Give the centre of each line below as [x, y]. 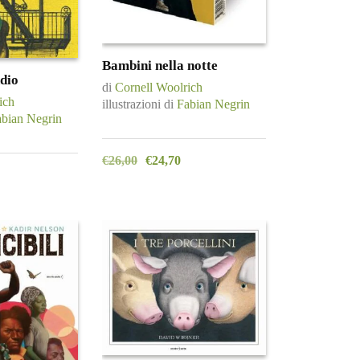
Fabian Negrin [213, 104]
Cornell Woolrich [159, 88]
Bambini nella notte [160, 66]
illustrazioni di [139, 104]
